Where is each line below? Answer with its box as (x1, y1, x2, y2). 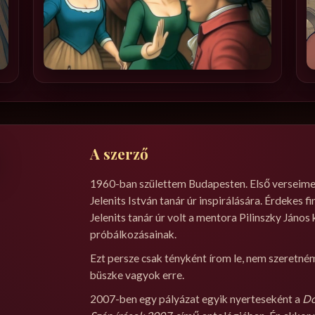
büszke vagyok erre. (90, 269, 185, 282)
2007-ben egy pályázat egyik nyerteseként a (90, 292, 303, 306)
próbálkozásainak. (90, 228, 177, 241)
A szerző (90, 143, 149, 164)
